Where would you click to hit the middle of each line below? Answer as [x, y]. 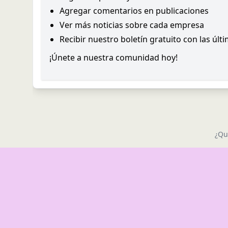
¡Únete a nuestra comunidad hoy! [113, 57]
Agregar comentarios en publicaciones [134, 10]
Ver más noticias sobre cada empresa [132, 25]
